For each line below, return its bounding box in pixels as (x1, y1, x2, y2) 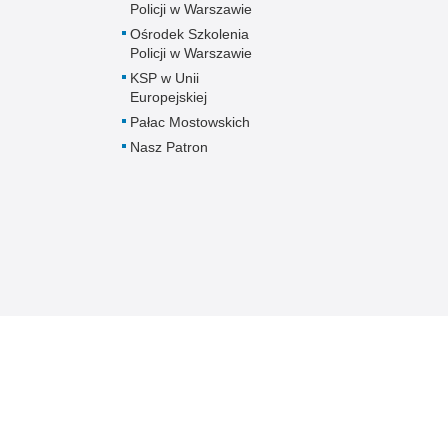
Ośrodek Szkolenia (130, 25, 249, 42)
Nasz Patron (130, 138, 208, 155)
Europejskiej (130, 88, 207, 105)
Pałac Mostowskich (130, 113, 250, 130)
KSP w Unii (130, 69, 199, 86)
